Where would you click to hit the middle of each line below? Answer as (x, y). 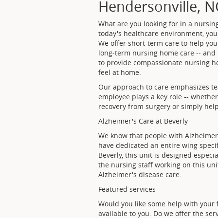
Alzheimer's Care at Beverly (143, 121)
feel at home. (120, 73)
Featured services (127, 189)
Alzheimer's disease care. (140, 175)
